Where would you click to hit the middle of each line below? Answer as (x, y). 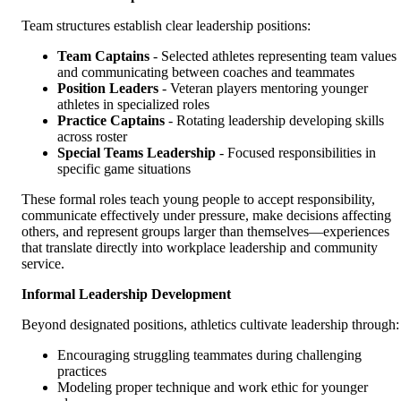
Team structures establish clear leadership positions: (166, 26)
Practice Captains (111, 121)
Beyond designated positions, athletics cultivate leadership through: (210, 325)
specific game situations (124, 169)
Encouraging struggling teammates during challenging (209, 355)
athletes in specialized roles (133, 105)
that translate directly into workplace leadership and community (200, 248)
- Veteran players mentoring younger (263, 89)
